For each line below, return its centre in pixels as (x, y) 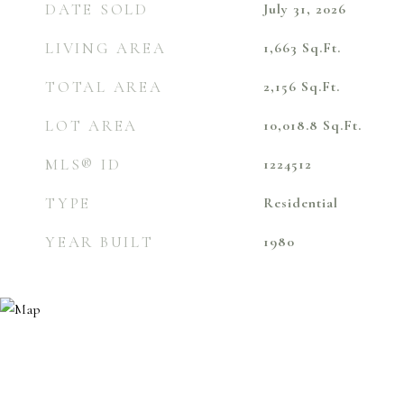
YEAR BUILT (100, 242)
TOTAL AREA (104, 87)
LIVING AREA (106, 48)
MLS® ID (83, 165)
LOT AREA (92, 126)
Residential (300, 203)
